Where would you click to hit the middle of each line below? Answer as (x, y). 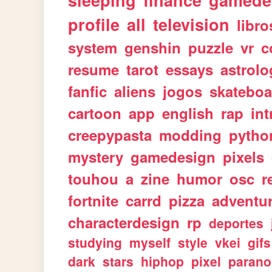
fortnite (93, 200)
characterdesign (124, 222)
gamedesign (173, 157)
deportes (236, 223)
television (192, 24)
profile (94, 24)
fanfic (88, 91)
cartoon (95, 113)
